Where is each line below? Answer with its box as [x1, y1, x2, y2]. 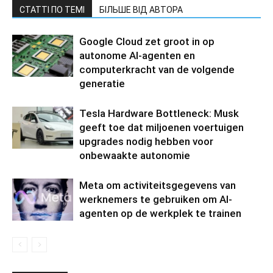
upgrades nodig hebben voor [79, 135, 213, 147]
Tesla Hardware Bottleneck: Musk [79, 107, 239, 119]
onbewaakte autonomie [79, 149, 190, 161]
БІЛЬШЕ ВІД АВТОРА [99, 5, 183, 15]
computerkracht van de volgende [79, 63, 235, 76]
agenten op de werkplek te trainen [79, 207, 241, 219]
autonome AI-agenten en [79, 49, 195, 62]
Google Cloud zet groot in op [79, 35, 214, 48]
